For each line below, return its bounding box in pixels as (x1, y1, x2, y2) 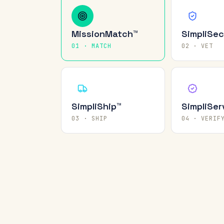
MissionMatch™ (71, 27, 138, 39)
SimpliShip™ (71, 100, 121, 112)
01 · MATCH (71, 41, 111, 50)
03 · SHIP (71, 114, 107, 122)
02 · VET (181, 41, 213, 50)
